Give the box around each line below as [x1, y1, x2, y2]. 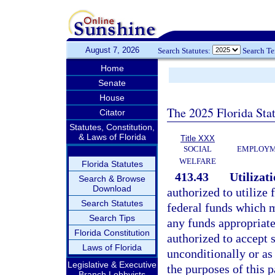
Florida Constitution [74, 228, 150, 238]
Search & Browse [79, 174, 145, 184]
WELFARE [179, 157, 216, 166]
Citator [99, 107, 125, 117]
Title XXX [180, 134, 215, 143]
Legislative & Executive [68, 260, 157, 269]
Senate [98, 78, 126, 88]
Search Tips [89, 213, 135, 223]
